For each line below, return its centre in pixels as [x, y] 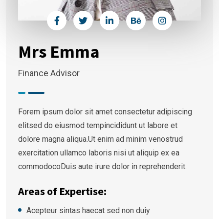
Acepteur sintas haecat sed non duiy [88, 211]
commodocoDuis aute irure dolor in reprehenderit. [102, 167]
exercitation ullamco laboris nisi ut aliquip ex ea [99, 153]
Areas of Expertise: [62, 191]
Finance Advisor [49, 73]
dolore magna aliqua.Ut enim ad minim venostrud [100, 139]
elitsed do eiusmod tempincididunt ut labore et [98, 126]
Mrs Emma [59, 52]
